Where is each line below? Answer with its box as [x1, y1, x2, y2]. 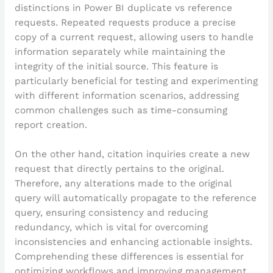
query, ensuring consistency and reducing [14, 207, 208, 219]
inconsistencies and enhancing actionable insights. [14, 236, 252, 248]
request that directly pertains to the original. [14, 163, 224, 175]
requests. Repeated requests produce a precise [14, 16, 236, 28]
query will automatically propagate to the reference [14, 193, 257, 204]
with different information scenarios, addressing [14, 90, 239, 101]
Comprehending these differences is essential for [14, 251, 244, 263]
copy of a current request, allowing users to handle [14, 31, 253, 43]
